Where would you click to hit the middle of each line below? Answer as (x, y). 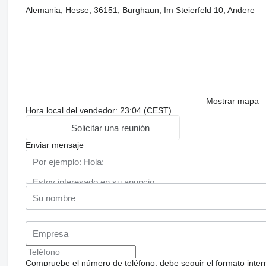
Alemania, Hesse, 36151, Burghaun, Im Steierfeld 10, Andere (140, 10)
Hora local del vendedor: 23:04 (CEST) (98, 111)
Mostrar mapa (232, 101)
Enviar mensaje (54, 145)
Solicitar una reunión (111, 128)
